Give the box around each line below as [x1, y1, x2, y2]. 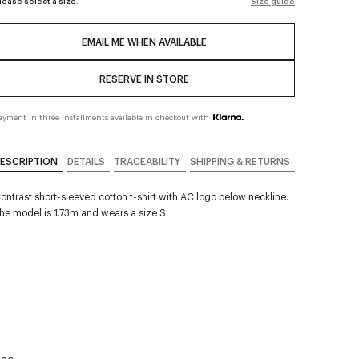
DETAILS [67, 155, 105, 167]
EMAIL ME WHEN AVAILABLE [82, 35, 207, 48]
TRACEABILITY [114, 155, 180, 167]
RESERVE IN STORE [99, 72, 189, 85]
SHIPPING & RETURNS [189, 155, 290, 167]
